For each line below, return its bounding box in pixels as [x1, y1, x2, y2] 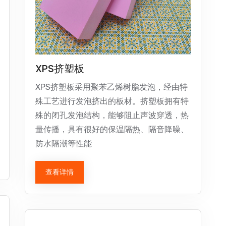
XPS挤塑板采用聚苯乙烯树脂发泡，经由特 [35, 82, 188, 92]
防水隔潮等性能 [35, 139, 92, 148]
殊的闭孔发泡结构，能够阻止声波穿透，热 [35, 110, 189, 120]
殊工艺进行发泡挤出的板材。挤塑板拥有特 [35, 96, 189, 106]
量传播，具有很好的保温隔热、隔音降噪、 [35, 125, 189, 134]
